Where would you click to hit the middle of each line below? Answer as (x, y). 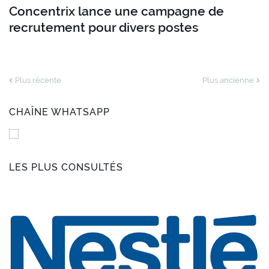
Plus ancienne (228, 80)
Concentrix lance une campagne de (116, 11)
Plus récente (38, 80)
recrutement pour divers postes (104, 28)
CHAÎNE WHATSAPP (59, 112)
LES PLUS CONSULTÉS (66, 168)
